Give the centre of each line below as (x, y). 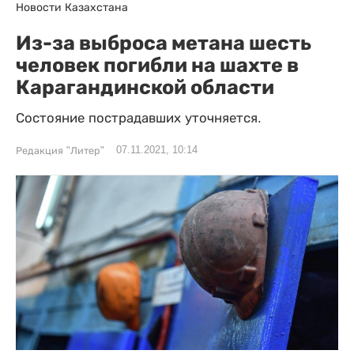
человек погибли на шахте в (157, 65)
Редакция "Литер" (60, 151)
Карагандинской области (145, 87)
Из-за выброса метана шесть (164, 43)
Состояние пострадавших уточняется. (139, 118)
